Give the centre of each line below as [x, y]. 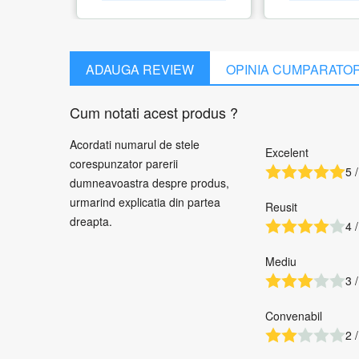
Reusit [281, 207]
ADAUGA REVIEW [140, 70]
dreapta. [91, 222]
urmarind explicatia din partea [145, 202]
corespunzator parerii [124, 164]
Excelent [287, 153]
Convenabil [294, 316]
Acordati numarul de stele [135, 145]
